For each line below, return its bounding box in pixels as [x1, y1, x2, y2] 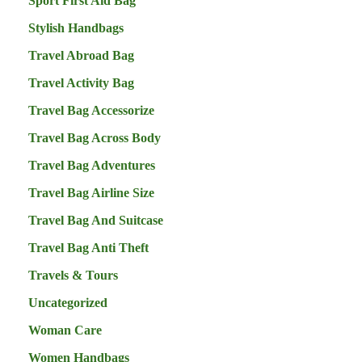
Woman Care [28, 322, 102, 337]
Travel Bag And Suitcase [28, 213, 163, 227]
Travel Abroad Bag [28, 48, 134, 62]
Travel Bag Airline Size [28, 185, 154, 200]
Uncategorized [28, 295, 107, 309]
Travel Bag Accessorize [28, 103, 154, 117]
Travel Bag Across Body [28, 130, 161, 145]
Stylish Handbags [28, 20, 124, 35]
